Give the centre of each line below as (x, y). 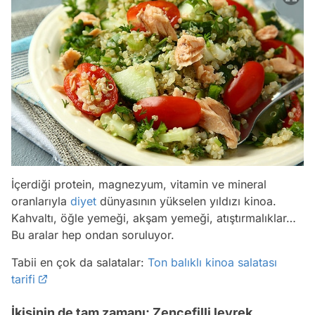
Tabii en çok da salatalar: (79, 262)
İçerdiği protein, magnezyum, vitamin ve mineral (139, 184)
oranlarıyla (41, 201)
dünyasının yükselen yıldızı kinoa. (186, 201)
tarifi (23, 279)
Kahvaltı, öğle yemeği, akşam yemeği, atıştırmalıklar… (154, 218)
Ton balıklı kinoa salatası (212, 262)
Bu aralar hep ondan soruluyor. (93, 234)
